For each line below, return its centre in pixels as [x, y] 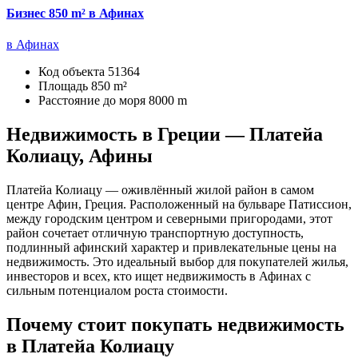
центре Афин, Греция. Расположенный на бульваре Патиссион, [179, 205]
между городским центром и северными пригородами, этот [169, 219]
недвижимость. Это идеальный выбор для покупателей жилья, [177, 262]
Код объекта [73, 72]
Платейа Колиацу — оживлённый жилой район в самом [160, 190]
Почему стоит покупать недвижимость [175, 325]
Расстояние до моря [93, 101]
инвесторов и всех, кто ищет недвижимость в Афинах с [159, 276]
